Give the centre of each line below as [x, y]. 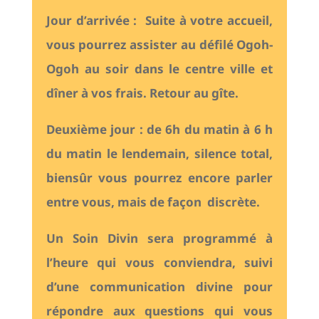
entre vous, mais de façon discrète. [153, 202]
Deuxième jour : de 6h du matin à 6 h [159, 130]
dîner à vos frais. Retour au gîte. [142, 93]
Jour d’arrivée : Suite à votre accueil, [159, 21]
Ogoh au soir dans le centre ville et [159, 69]
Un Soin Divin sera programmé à [159, 239]
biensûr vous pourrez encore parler [159, 178]
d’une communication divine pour [159, 287]
